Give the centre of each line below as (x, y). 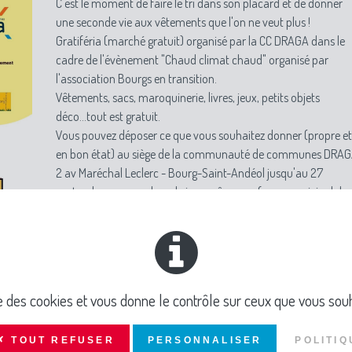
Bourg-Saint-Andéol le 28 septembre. (145, 211)
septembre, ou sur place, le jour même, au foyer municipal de (202, 192)
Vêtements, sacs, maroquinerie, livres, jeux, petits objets (188, 97)
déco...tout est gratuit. (108, 116)
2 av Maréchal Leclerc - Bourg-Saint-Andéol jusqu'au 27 (189, 173)
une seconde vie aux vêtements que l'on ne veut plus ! (183, 22)
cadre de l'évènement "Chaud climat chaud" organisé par (192, 60)
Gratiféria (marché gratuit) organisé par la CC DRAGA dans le (200, 41)
